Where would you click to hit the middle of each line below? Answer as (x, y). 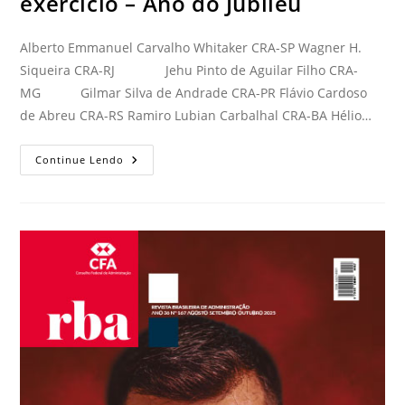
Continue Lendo (80, 159)
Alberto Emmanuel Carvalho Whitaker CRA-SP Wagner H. (191, 47)
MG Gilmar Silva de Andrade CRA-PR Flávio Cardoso (194, 92)
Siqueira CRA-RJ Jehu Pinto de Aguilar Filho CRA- (189, 70)
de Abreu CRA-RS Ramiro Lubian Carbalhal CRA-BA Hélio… (196, 115)
